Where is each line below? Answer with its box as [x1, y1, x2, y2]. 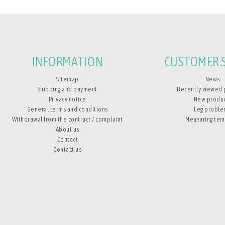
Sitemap [56, 75, 79, 83]
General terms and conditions [27, 105, 108, 114]
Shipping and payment [37, 85, 97, 93]
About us [55, 126, 79, 134]
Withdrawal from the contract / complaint [12, 116, 123, 124]
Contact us [53, 146, 82, 154]
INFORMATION [32, 54, 103, 70]
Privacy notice [48, 95, 86, 103]
